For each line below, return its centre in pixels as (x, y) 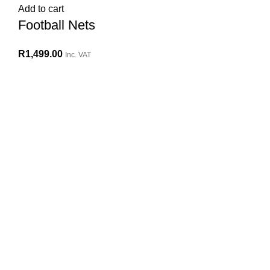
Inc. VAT (78, 55)
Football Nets (57, 25)
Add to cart (41, 9)
